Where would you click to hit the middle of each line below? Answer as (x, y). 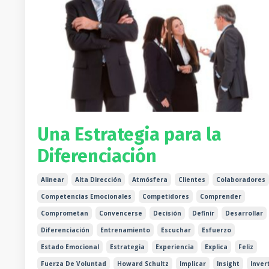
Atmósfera (150, 180)
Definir (203, 213)
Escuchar (176, 230)
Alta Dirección (98, 180)
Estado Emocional (70, 247)
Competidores (166, 197)
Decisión (167, 213)
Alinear (53, 180)
